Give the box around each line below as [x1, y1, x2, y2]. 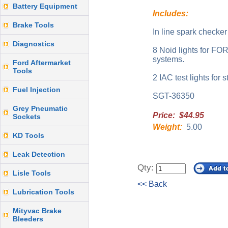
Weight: [153, 123, 182, 131]
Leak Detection [13, 150, 65, 158]
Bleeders [13, 215, 43, 223]
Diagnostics [13, 40, 54, 48]
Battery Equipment [13, 2, 77, 10]
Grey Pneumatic [13, 104, 68, 112]
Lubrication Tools [13, 188, 74, 196]
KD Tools [13, 131, 44, 139]
